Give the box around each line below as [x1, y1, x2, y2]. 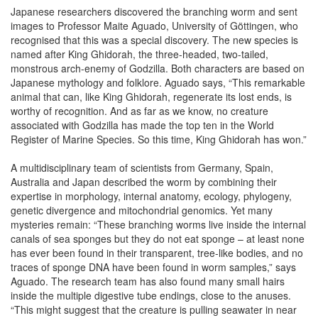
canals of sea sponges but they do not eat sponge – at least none [11, 231, 305, 246]
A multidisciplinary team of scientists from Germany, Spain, [11, 160, 273, 175]
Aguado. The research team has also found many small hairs [11, 273, 285, 288]
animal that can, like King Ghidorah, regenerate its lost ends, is [11, 89, 292, 104]
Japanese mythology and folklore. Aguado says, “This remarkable [11, 75, 305, 89]
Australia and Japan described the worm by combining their [11, 174, 277, 189]
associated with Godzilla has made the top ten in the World [11, 117, 274, 132]
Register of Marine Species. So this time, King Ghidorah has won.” [11, 131, 307, 146]
